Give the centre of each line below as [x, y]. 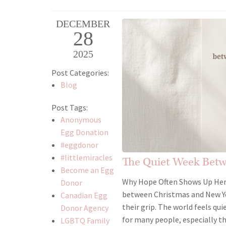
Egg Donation [84, 132]
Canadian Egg [84, 195]
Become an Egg [87, 170]
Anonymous [81, 120]
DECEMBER [83, 24]
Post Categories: [80, 73]
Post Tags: [70, 108]
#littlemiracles [86, 158]
